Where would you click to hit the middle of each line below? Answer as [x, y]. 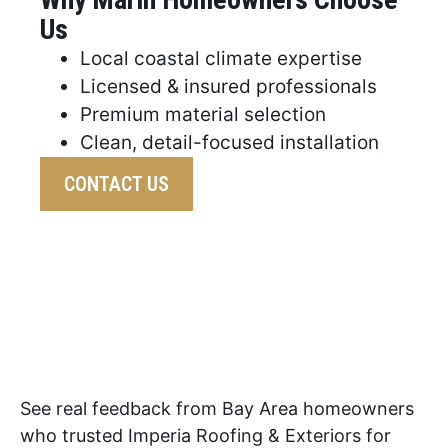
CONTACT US [116, 184]
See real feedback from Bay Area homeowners [217, 409]
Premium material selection [203, 115]
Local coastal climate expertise [221, 59]
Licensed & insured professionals [228, 87]
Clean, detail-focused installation [229, 143]
